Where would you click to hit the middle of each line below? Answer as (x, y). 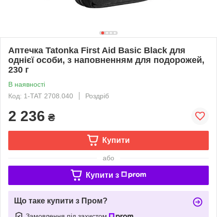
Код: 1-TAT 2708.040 (41, 96)
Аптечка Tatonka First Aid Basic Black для (97, 50)
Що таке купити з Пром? (61, 201)
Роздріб (97, 96)
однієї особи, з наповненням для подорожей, (106, 60)
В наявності (27, 84)
